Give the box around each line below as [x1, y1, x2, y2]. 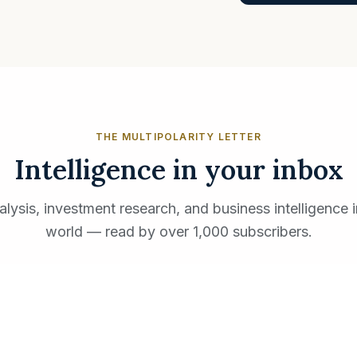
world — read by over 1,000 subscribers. [45, 223, 312, 240]
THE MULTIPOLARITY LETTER [96, 131, 261, 143]
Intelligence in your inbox [14, 152, 343, 186]
